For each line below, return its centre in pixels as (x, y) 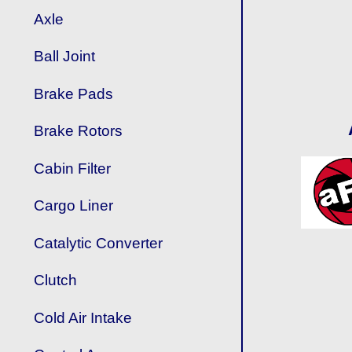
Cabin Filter (73, 168)
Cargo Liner (74, 206)
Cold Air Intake (83, 317)
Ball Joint (65, 57)
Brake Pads (74, 93)
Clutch (56, 280)
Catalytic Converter (99, 243)
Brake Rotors (79, 131)
